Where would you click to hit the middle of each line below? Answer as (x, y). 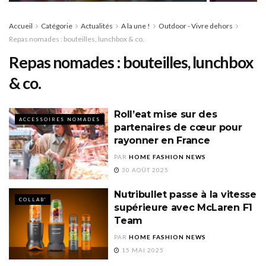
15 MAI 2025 (142, 250)
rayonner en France (162, 141)
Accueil (21, 26)
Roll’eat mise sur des (166, 115)
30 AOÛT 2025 (145, 170)
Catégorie (57, 26)
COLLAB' (33, 200)
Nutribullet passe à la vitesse (185, 195)
